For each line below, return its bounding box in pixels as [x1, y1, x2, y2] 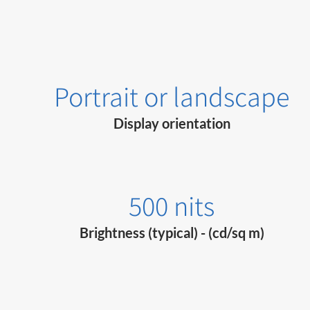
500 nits [129, 188, 215, 224]
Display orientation [113, 115, 230, 132]
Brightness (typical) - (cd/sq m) [79, 224, 264, 241]
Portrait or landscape [54, 78, 290, 115]
